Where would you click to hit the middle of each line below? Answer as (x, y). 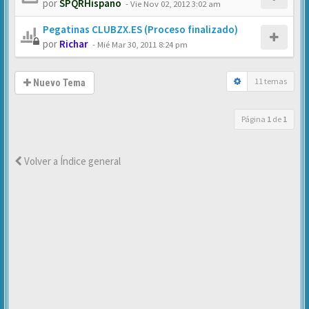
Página (254, 119)
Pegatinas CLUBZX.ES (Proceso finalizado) (140, 29)
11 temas (271, 81)
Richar (74, 44)
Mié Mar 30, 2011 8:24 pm (142, 44)
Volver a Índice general (71, 161)
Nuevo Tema (58, 83)
